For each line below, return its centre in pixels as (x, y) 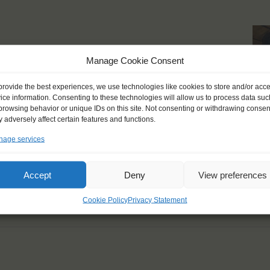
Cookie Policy (105, 200)
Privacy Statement (158, 200)
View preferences (232, 174)
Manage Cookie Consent (135, 60)
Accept (37, 174)
